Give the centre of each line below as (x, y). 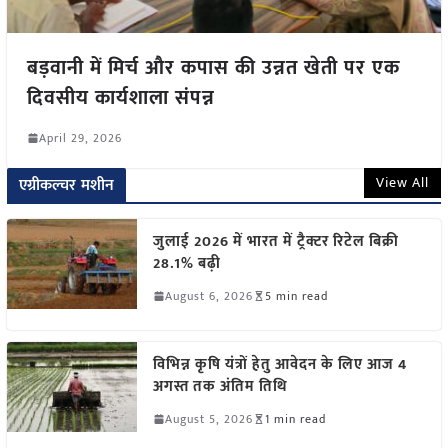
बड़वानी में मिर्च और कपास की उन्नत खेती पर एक (213, 67)
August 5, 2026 (208, 418)
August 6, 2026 (208, 295)
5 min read (296, 295)
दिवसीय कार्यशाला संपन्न (120, 97)
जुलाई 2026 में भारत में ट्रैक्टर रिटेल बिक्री (275, 241)
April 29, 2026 (80, 137)
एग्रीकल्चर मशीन (66, 185)
